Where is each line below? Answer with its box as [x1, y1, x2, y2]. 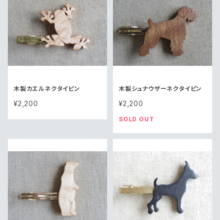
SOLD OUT [119, 115, 154, 123]
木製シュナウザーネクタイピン [119, 84, 202, 92]
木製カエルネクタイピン [14, 84, 80, 92]
